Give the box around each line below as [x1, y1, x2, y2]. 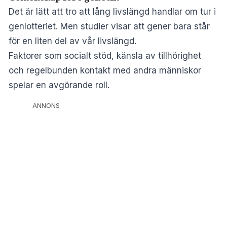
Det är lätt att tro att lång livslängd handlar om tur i [9, 6, 216, 17]
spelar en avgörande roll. [9, 80, 109, 90]
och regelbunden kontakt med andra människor [9, 65, 201, 75]
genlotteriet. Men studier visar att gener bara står [9, 21, 210, 31]
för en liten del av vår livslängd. [9, 35, 136, 46]
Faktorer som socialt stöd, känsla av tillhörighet [9, 50, 201, 61]
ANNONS [32, 101, 60, 109]
